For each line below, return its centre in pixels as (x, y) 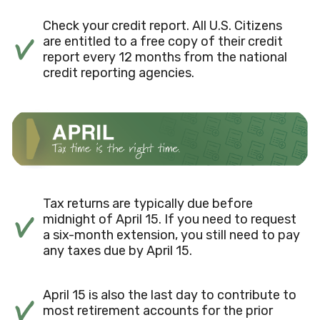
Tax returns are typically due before (148, 204)
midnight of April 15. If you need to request (170, 220)
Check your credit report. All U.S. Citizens (162, 25)
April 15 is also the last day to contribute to (170, 295)
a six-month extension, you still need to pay (171, 235)
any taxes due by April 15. (117, 251)
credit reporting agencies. (119, 72)
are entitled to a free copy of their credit (163, 41)
